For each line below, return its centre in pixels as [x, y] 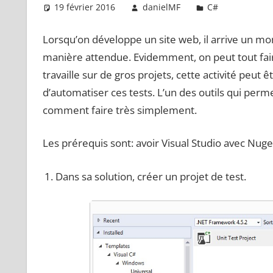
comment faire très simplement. [119, 110]
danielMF [161, 7]
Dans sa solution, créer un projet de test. [151, 176]
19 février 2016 [85, 7]
